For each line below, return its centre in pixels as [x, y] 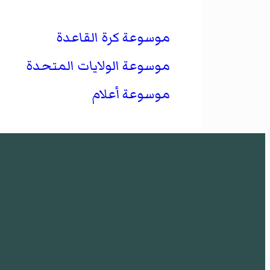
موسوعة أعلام [131, 94]
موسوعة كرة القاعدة [113, 37]
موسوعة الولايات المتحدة [98, 66]
